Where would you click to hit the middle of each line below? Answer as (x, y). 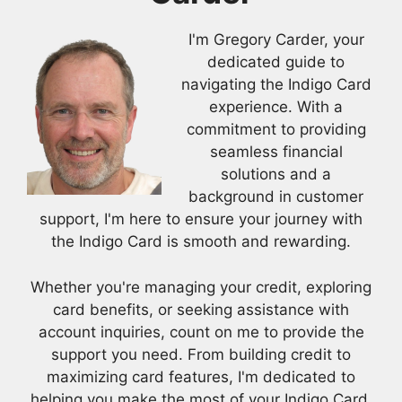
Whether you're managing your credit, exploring (201, 287)
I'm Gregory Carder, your (276, 40)
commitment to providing (276, 130)
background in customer (276, 197)
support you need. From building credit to (201, 354)
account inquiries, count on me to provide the (201, 332)
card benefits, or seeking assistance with (201, 309)
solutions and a (276, 175)
